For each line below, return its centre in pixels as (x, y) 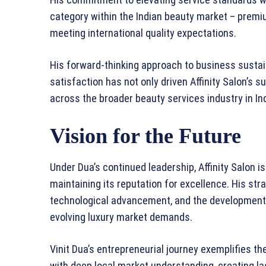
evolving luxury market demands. (121, 217)
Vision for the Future (145, 136)
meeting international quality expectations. (143, 33)
